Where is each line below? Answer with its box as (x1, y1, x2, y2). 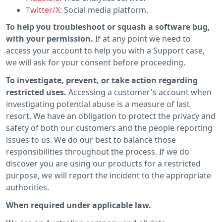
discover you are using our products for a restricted (6, 158, 201, 169)
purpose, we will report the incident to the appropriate (6, 169, 211, 181)
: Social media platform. (60, 4, 148, 15)
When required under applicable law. (6, 199, 151, 211)
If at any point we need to (93, 33, 191, 44)
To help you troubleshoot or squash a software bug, (6, 21, 210, 32)
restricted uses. (6, 86, 66, 98)
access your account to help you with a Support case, (6, 45, 205, 56)
